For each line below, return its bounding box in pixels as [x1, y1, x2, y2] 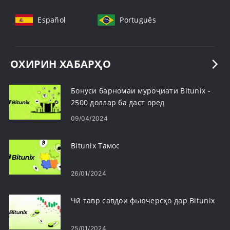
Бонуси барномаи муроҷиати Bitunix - [71, 86, 210, 95]
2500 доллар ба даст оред [71, 98, 165, 107]
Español [37, 14, 66, 25]
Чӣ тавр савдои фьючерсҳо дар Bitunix [71, 196, 215, 205]
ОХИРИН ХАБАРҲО [10, 57, 111, 71]
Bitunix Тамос [71, 141, 120, 150]
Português [120, 14, 156, 25]
